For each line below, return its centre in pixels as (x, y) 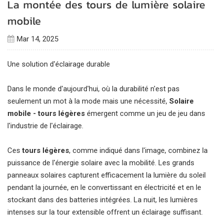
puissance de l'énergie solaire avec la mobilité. (83, 163)
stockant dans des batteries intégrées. (71, 200)
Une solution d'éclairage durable (59, 64)
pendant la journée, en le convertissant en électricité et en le (104, 187)
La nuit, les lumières (166, 200)
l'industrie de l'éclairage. (45, 126)
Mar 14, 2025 (37, 39)
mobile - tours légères (46, 113)
